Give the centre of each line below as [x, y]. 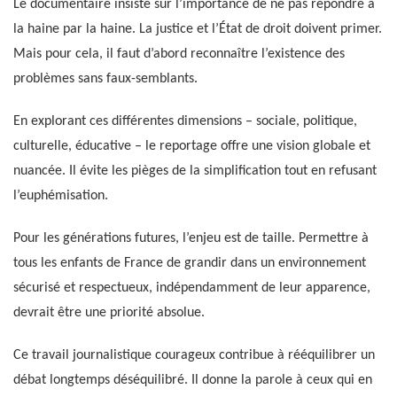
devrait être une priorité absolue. [109, 313]
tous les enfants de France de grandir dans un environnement [190, 264]
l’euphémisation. [61, 196]
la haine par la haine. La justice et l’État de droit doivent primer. [198, 30]
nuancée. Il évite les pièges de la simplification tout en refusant [195, 171]
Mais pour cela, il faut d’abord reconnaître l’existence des [179, 54]
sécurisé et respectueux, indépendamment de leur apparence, [192, 288]
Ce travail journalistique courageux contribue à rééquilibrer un [194, 356]
